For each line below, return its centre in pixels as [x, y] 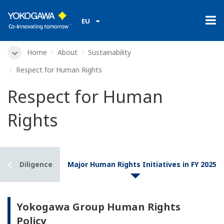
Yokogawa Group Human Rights [98, 207]
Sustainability [109, 52]
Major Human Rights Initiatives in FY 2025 [142, 164]
